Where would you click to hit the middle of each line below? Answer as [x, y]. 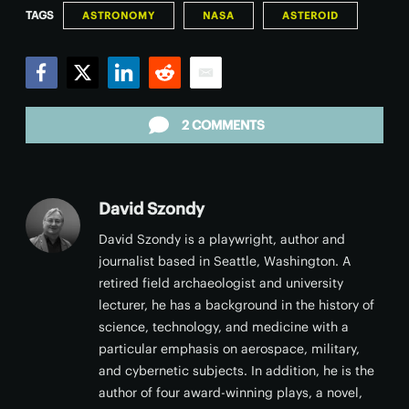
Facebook [59, 97]
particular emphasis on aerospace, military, [229, 349]
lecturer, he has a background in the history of [236, 305]
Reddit [170, 97]
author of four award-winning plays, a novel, [231, 393]
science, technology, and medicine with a [224, 327]
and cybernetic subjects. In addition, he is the [236, 371]
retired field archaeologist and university [221, 283]
